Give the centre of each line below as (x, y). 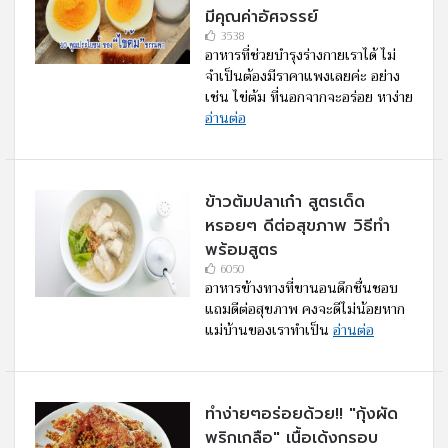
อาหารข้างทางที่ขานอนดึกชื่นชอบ (301, 288)
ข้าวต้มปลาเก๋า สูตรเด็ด (285, 202)
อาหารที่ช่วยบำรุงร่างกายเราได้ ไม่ (300, 55)
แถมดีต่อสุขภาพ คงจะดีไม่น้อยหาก (305, 309)
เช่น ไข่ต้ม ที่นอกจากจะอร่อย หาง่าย (309, 97)
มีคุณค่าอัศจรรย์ (261, 17)
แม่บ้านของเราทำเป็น (269, 330)
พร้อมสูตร (241, 250)
